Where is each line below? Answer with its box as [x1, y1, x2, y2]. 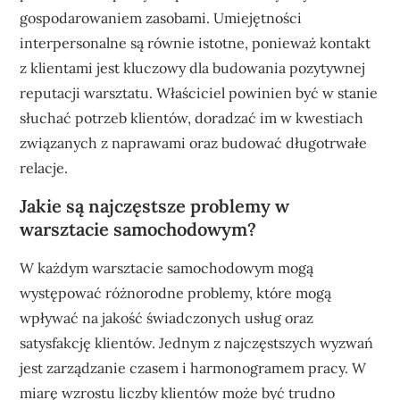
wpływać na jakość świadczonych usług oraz [20, 308, 314, 327]
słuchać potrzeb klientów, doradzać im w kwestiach [20, 108, 364, 127]
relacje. [20, 158, 69, 177]
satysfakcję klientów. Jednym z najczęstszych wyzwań [20, 333, 374, 352]
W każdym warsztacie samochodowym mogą [20, 258, 314, 277]
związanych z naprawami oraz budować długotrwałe [20, 133, 368, 152]
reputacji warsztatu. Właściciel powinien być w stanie [20, 83, 379, 102]
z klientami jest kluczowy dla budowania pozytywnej [20, 58, 366, 77]
